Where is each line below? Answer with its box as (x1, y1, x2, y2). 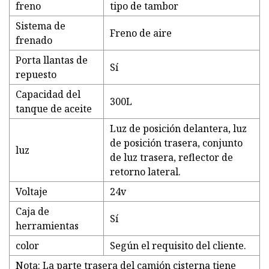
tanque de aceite (16, 102, 92, 116)
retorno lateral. (110, 165, 181, 179)
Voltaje (16, 185, 47, 199)
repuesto (16, 68, 56, 82)
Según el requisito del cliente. (110, 239, 246, 253)
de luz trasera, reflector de (110, 151, 233, 165)
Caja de (16, 205, 49, 219)
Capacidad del (16, 88, 80, 101)
